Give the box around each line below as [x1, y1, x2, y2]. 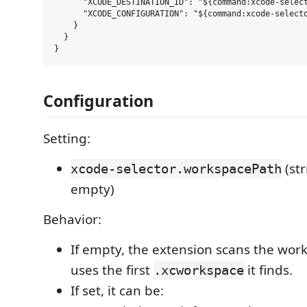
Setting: [43, 130, 90, 147]
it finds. [244, 261, 293, 279]
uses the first [71, 261, 153, 279]
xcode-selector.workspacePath [71, 161, 282, 176]
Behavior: [43, 210, 101, 228]
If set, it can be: [71, 282, 164, 299]
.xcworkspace [153, 262, 244, 278]
